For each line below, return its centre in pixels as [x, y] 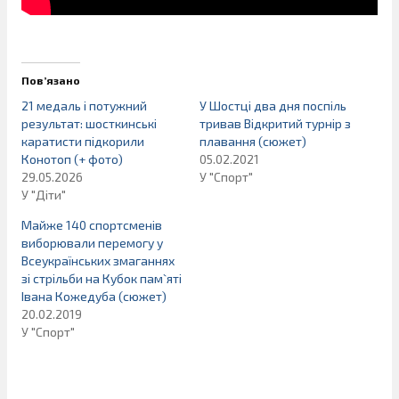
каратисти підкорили [83, 142]
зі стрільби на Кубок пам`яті [102, 279]
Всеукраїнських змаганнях [98, 261]
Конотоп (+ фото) [72, 159]
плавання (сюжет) [253, 142]
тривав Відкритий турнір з [275, 124]
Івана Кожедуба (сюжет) [94, 297]
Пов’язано [51, 81]
